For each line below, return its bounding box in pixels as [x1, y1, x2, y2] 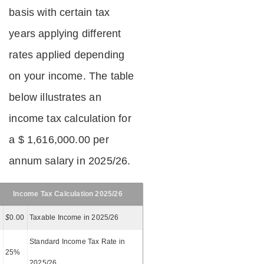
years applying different [9, 27, 121, 39]
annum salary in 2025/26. [9, 154, 131, 167]
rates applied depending [9, 48, 125, 61]
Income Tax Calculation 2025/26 [13, 189, 123, 198]
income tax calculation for [9, 112, 131, 124]
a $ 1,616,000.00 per [9, 133, 109, 146]
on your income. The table [9, 70, 134, 82]
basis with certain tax [9, 6, 110, 18]
